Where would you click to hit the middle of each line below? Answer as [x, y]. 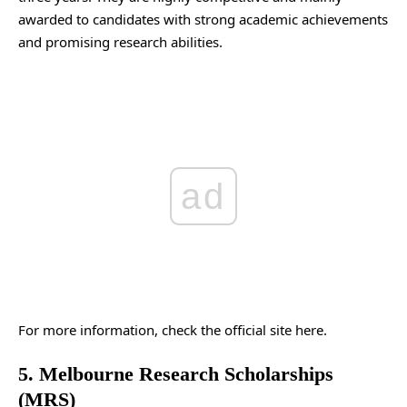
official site [258, 329]
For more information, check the [121, 329]
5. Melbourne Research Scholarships [176, 374]
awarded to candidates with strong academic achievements [203, 19]
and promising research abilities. [120, 41]
